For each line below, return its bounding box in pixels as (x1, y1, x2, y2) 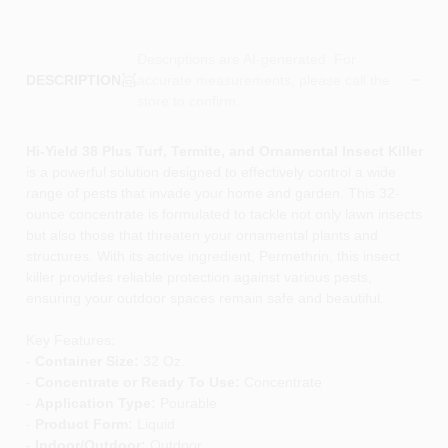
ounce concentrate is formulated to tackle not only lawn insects (25, 205, 422, 222)
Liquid (132, 415, 175, 432)
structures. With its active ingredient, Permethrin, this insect (25, 247, 400, 264)
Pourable (155, 394, 217, 411)
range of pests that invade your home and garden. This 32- (25, 184, 400, 201)
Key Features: (25, 331, 115, 348)
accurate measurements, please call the (136, 71, 390, 88)
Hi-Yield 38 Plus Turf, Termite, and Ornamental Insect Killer (25, 142, 423, 159)
